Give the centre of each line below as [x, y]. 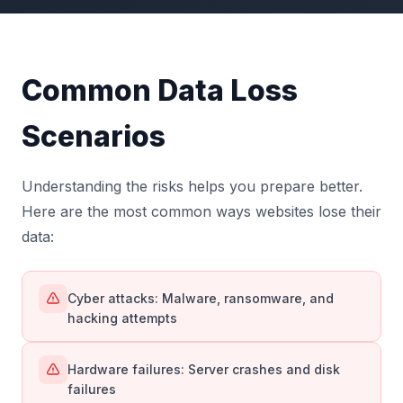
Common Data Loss [160, 90]
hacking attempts [122, 318]
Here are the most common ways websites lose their [201, 211]
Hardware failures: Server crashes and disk [204, 369]
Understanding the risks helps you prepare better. [192, 186]
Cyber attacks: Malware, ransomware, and [201, 298]
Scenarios [94, 136]
